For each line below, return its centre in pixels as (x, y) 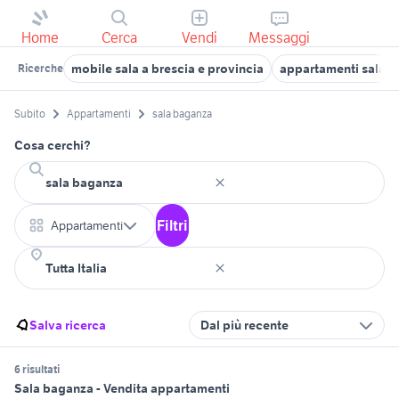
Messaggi (280, 37)
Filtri (172, 226)
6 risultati (37, 370)
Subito (30, 114)
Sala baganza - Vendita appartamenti (122, 389)
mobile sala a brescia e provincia (167, 69)
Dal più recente (244, 326)
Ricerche (41, 68)
